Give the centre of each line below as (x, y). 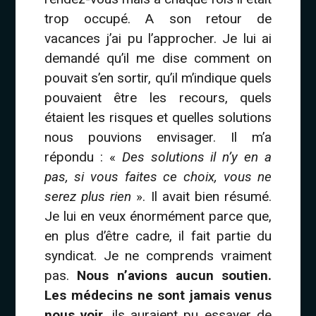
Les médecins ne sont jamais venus (158, 295)
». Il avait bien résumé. (202, 196)
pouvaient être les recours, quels (158, 97)
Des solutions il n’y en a (197, 157)
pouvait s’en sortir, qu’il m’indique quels (158, 78)
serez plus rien (88, 196)
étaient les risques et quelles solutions (158, 117)
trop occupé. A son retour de (158, 18)
